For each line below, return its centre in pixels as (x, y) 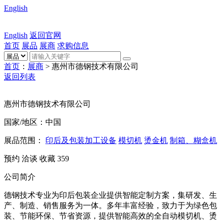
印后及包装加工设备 (81, 140)
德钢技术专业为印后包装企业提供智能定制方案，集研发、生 (110, 195)
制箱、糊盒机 (193, 140)
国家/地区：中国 (33, 122)
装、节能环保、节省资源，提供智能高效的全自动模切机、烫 (110, 216)
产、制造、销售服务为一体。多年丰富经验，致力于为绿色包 (110, 205)
